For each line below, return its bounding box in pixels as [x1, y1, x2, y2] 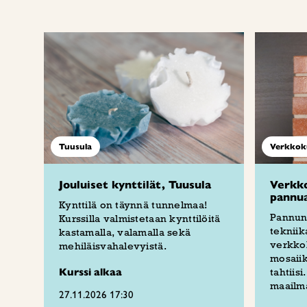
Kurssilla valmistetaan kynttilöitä [59, 212, 221, 225]
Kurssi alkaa [59, 266, 122, 278]
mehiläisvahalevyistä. [59, 240, 167, 252]
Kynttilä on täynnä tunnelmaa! [59, 199, 208, 211]
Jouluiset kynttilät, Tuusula [59, 178, 211, 192]
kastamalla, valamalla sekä [59, 226, 191, 238]
